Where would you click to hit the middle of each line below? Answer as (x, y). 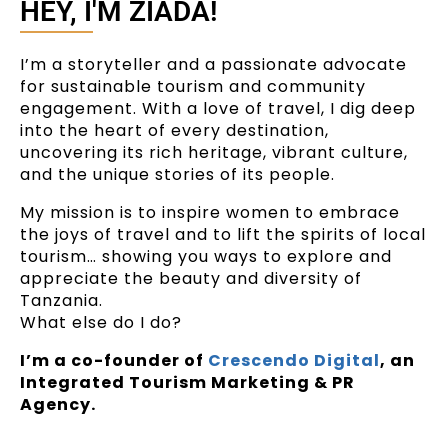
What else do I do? (101, 323)
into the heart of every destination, (174, 131)
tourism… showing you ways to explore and (206, 257)
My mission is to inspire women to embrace (210, 213)
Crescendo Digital (294, 361)
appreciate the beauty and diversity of (191, 279)
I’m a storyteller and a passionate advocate (213, 65)
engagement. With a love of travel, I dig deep (218, 109)
